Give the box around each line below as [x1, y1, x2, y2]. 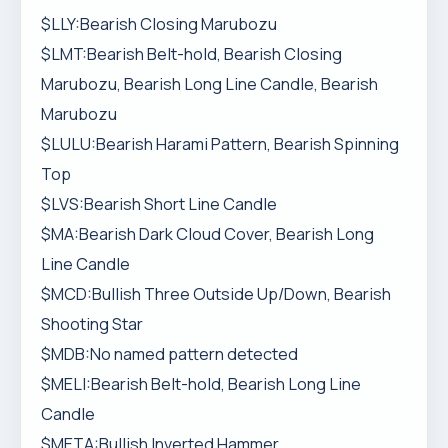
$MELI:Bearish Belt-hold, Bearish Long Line [41, 373, 361, 395]
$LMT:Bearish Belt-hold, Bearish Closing [41, 43, 342, 65]
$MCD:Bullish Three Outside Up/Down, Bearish [41, 283, 391, 305]
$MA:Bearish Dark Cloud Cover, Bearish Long [41, 223, 374, 245]
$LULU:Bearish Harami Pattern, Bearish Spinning [41, 133, 399, 155]
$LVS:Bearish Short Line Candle [41, 193, 277, 215]
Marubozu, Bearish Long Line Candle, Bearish [41, 73, 378, 95]
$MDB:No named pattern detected [41, 343, 298, 365]
